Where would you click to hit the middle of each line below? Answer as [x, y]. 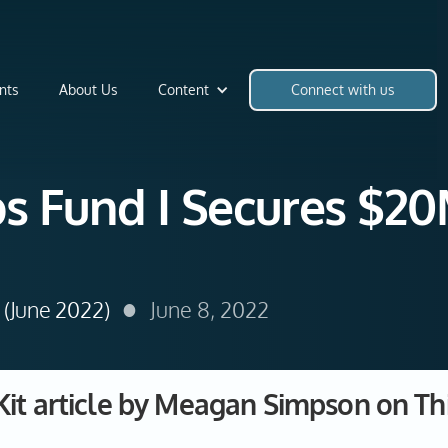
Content [183, 89]
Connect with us [343, 89]
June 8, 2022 [210, 309]
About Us [88, 89]
